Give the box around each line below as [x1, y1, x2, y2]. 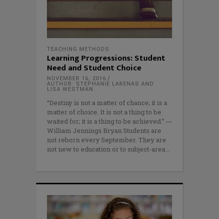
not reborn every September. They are [47, 135, 166, 144]
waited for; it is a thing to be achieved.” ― [47, 116, 172, 126]
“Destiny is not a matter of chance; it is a [47, 98, 167, 107]
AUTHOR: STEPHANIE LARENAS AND [47, 80, 154, 87]
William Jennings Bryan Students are [47, 126, 161, 135]
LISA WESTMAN [47, 86, 93, 92]
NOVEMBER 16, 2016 [47, 75, 106, 82]
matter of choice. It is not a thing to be [47, 107, 161, 116]
